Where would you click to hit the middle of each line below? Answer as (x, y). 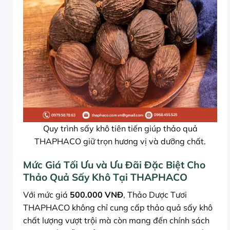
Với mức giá (46, 194)
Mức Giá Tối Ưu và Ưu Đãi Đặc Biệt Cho (114, 165)
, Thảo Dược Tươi (155, 194)
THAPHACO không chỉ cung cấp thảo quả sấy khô (118, 207)
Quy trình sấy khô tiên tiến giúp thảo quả (120, 129)
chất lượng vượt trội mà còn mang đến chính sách (116, 220)
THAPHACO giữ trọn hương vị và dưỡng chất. (120, 141)
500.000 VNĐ (97, 194)
